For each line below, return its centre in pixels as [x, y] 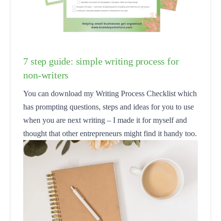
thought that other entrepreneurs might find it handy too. [110, 133]
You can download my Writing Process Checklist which [110, 93]
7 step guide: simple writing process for [101, 61]
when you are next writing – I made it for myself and [105, 120]
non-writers [46, 75]
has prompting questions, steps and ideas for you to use [109, 107]
